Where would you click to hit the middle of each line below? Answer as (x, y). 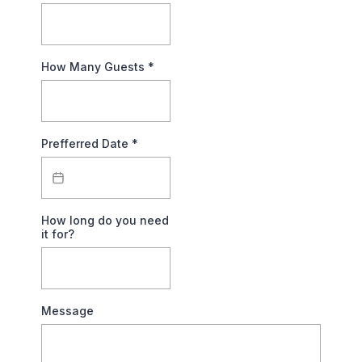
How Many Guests (95, 67)
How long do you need (105, 220)
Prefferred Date (86, 143)
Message (67, 311)
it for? (58, 234)
